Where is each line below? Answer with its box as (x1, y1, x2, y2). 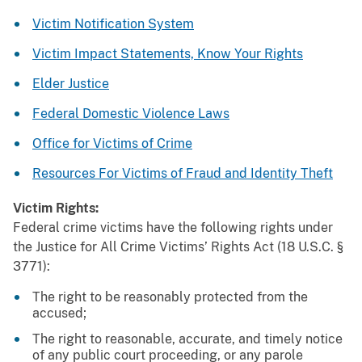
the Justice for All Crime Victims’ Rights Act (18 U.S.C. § (13, 239, 343, 255)
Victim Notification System (32, 16, 194, 32)
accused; (32, 305, 86, 322)
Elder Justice (32, 76, 109, 92)
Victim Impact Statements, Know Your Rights (32, 46, 303, 62)
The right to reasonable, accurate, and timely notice (32, 331, 343, 347)
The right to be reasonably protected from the (32, 289, 308, 305)
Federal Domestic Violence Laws (32, 106, 229, 122)
